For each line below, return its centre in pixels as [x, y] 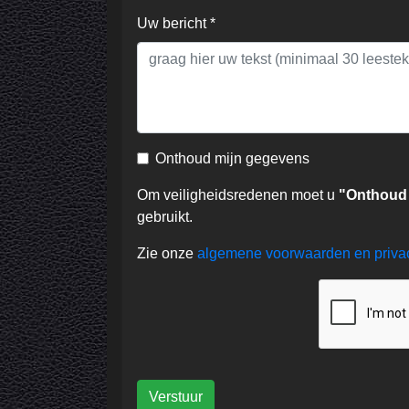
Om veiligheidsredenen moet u [238, 195]
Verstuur [176, 397]
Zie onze [167, 254]
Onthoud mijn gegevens [232, 159]
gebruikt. [165, 217]
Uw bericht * [176, 24]
